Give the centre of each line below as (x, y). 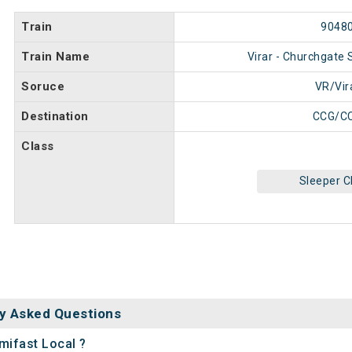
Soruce (43, 86)
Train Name (55, 57)
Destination (55, 116)
